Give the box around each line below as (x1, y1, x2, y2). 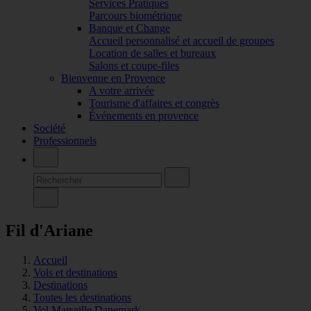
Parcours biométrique (89, 9, 182, 22)
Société (33, 121, 65, 134)
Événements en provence (89, 109, 199, 121)
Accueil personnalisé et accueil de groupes (89, 34, 274, 47)
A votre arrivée (89, 84, 154, 96)
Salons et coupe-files (89, 59, 179, 72)
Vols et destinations (33, 266, 117, 278)
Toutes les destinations (33, 291, 131, 303)
